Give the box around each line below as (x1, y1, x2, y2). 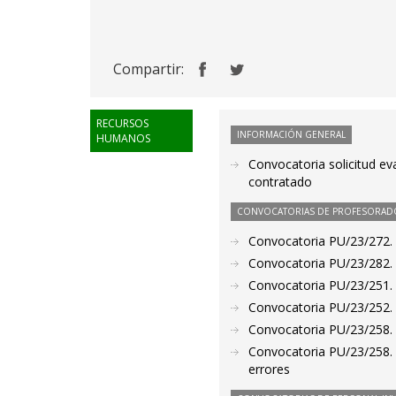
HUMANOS (96, 131, 150, 146)
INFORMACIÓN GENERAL (237, 128, 346, 141)
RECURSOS (96, 116, 148, 131)
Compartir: (113, 59, 184, 79)
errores (248, 361, 291, 377)
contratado (248, 173, 313, 190)
